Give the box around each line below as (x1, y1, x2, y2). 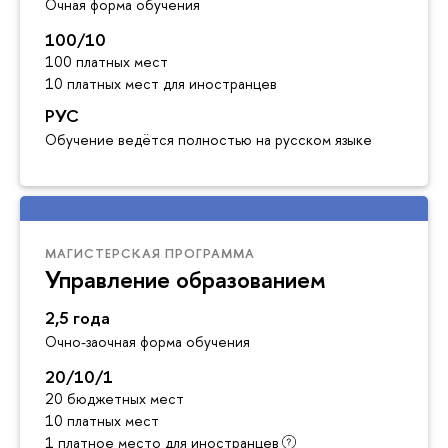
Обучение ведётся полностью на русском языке (45, 129, 372, 149)
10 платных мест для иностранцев (45, 73, 277, 93)
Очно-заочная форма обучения (45, 332, 250, 352)
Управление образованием (45, 262, 326, 295)
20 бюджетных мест (45, 389, 184, 409)
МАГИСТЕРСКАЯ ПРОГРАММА (45, 243, 255, 262)
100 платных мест (45, 51, 168, 71)
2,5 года (45, 306, 110, 330)
